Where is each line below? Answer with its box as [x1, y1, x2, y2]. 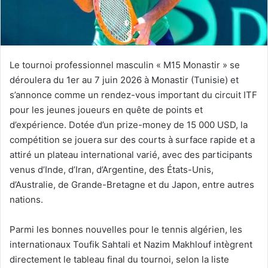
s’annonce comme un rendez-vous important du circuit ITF [10, 89, 257, 100]
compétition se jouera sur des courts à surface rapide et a [10, 133, 255, 145]
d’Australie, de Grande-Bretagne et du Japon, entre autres [10, 178, 254, 190]
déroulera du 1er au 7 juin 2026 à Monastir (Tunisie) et [10, 74, 239, 86]
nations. [10, 193, 43, 205]
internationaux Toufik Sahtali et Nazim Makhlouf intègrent [10, 238, 252, 250]
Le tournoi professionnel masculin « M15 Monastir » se [10, 59, 240, 71]
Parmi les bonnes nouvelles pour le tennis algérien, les [10, 223, 242, 235]
